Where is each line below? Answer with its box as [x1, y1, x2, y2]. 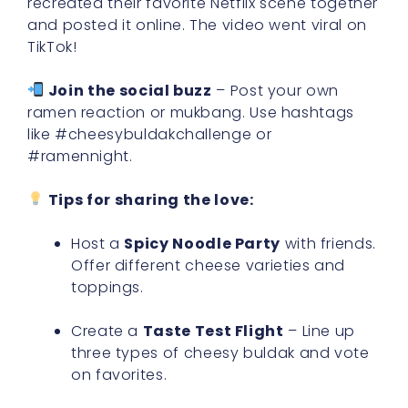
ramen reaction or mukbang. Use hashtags [27, 101, 354, 123]
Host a [71, 232, 125, 254]
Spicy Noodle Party [124, 232, 281, 254]
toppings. [71, 276, 144, 298]
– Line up [283, 320, 356, 342]
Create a [71, 320, 143, 342]
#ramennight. [27, 145, 133, 167]
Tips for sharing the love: [47, 189, 254, 210]
